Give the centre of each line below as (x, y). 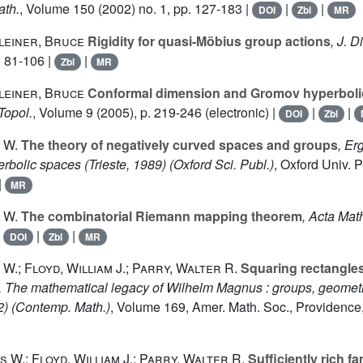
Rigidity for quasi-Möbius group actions (207, 41)
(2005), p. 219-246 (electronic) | (186, 113)
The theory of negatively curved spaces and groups (178, 145)
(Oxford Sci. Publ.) (220, 164)
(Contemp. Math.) (59, 307)
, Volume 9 (63, 113)
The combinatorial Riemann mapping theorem (160, 216)
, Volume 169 (148, 307)
